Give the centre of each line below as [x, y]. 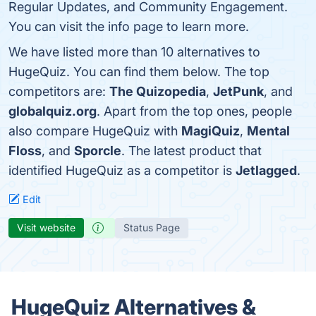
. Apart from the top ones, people [194, 111]
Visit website [46, 227]
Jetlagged [266, 170]
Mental [268, 131]
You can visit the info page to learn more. [129, 26]
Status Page [152, 227]
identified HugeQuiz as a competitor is [122, 170]
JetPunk [238, 91]
